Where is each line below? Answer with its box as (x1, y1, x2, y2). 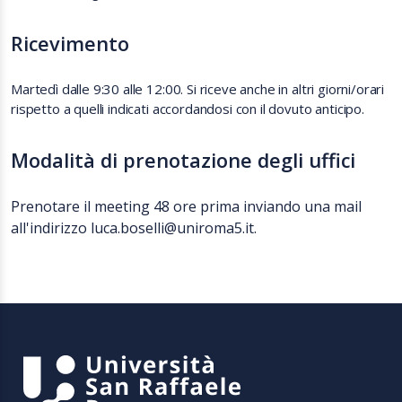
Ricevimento (11, 31, 129, 57)
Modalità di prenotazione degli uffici (11, 147, 355, 173)
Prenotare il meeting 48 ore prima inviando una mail (11, 197, 362, 216)
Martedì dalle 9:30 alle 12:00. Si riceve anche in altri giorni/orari (11, 80, 385, 98)
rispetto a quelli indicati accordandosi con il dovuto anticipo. (11, 100, 364, 118)
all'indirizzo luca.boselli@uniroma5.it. (11, 218, 257, 238)
